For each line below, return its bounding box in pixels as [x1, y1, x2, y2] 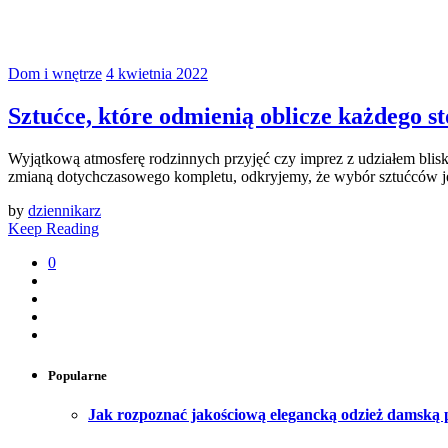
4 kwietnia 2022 [106, 64, 208, 82]
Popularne [48, 367, 107, 383]
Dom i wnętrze [8, 64, 102, 82]
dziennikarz [28, 201, 101, 219]
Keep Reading [8, 219, 99, 237]
